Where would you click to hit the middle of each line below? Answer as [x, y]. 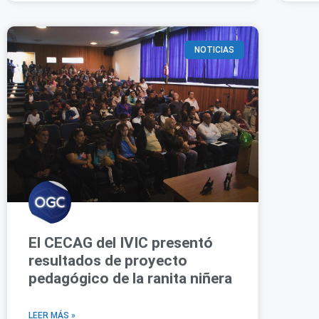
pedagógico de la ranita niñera [130, 279]
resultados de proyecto [108, 261]
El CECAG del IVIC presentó [121, 243]
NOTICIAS [214, 50]
